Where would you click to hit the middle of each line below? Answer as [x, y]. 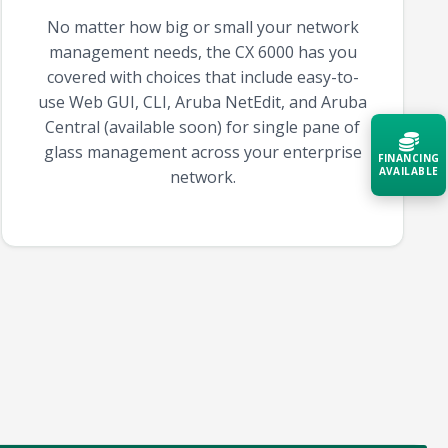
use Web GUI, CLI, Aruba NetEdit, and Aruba [203, 102]
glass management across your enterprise [202, 152]
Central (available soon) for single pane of [203, 127]
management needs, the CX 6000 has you [202, 52]
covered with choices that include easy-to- [202, 77]
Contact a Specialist [311, 298]
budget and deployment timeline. [327, 257]
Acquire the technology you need [325, 223]
